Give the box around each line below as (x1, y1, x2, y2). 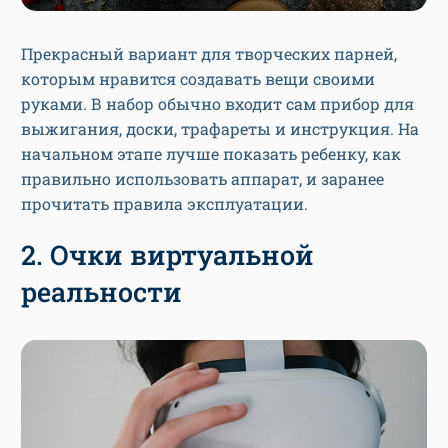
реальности (21, 273, 182, 309)
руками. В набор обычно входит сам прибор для (21, 92, 414, 114)
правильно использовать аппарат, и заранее (21, 167, 384, 189)
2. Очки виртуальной (21, 236, 314, 272)
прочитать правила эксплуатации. (21, 192, 308, 214)
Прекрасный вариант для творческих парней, (21, 42, 397, 64)
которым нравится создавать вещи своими (21, 67, 375, 89)
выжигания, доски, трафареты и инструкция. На (21, 117, 419, 139)
